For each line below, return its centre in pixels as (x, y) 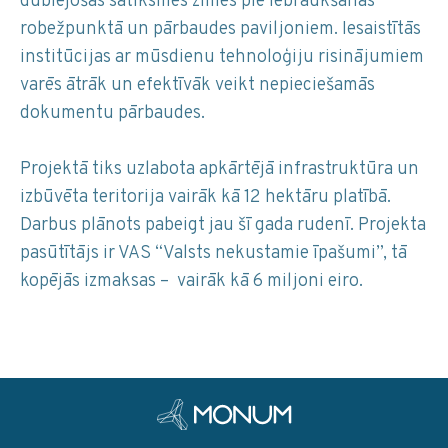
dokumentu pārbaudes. (112, 114)
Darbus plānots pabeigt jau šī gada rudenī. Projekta (223, 226)
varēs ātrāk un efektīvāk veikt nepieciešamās (197, 86)
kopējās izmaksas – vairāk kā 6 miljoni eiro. (191, 282)
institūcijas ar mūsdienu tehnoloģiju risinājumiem (222, 58)
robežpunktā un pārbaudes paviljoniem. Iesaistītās (220, 30)
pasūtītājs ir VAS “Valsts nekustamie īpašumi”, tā (213, 254)
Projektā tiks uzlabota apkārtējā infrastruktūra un (219, 170)
